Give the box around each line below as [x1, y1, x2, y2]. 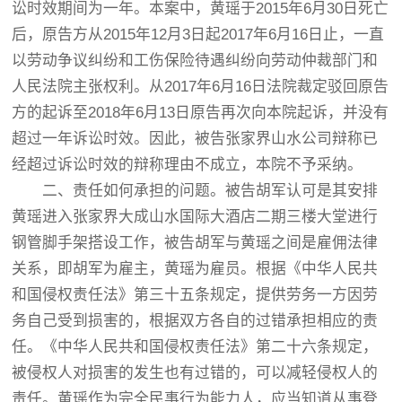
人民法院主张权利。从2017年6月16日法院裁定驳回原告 [12, 78, 389, 95]
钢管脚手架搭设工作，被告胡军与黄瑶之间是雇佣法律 [12, 234, 379, 251]
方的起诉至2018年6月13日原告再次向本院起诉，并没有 [12, 104, 389, 121]
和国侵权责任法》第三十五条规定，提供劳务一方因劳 [12, 286, 379, 303]
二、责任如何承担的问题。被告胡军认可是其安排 [12, 182, 379, 199]
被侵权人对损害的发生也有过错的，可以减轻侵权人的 [12, 364, 379, 381]
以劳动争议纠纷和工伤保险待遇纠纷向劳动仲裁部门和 [12, 52, 379, 69]
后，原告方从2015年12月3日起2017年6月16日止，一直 [12, 26, 385, 43]
